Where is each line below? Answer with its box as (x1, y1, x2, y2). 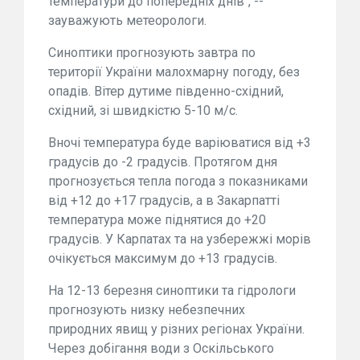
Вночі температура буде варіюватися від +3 (48, 135, 311, 151)
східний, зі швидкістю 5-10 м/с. (48, 103, 238, 119)
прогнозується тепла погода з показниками (48, 174, 308, 190)
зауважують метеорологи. (48, 13, 207, 29)
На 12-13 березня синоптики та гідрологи (48, 283, 296, 299)
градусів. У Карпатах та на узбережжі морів (48, 231, 311, 247)
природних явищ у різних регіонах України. (48, 321, 305, 337)
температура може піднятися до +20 (48, 212, 266, 228)
